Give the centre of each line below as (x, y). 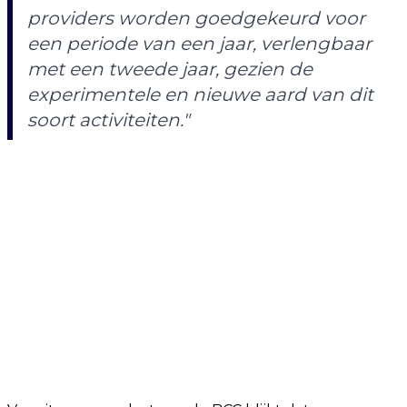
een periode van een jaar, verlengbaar (199, 44)
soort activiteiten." (108, 120)
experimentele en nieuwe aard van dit (200, 94)
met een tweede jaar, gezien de (170, 69)
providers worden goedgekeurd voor (196, 18)
